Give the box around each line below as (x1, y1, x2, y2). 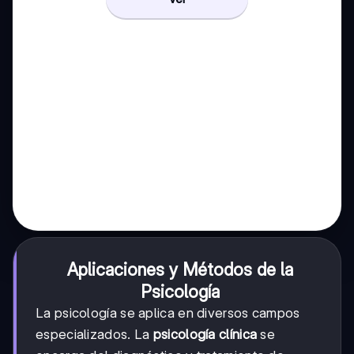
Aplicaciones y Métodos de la (67, 259, 293, 281)
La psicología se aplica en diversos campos (36, 305, 300, 322)
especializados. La (36, 326, 153, 343)
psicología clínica (153, 326, 258, 343)
